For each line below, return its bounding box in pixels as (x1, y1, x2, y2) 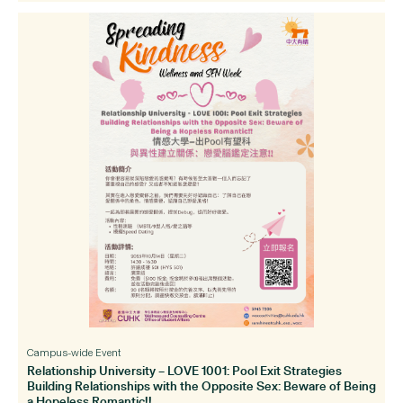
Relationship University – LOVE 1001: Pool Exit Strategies (27, 362, 342, 379)
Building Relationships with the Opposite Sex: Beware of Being (27, 377, 376, 394)
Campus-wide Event (27, 346, 121, 360)
